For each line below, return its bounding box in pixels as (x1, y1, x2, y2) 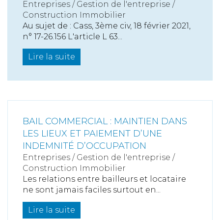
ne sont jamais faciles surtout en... (23, 185, 161, 194)
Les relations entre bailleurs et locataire (23, 174, 186, 184)
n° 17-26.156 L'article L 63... (23, 31, 122, 41)
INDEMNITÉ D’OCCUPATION (23, 140, 146, 151)
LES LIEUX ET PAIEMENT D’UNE (23, 128, 162, 139)
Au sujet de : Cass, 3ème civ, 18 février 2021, (23, 21, 191, 30)
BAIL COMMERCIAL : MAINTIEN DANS (23, 115, 187, 127)
